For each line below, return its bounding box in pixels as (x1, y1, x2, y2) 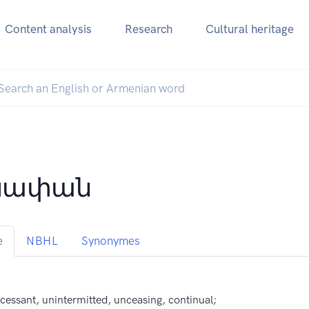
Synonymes (81, 234, 141, 248)
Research (124, 22, 172, 37)
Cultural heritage (205, 22, 294, 37)
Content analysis (4, 22, 92, 37)
